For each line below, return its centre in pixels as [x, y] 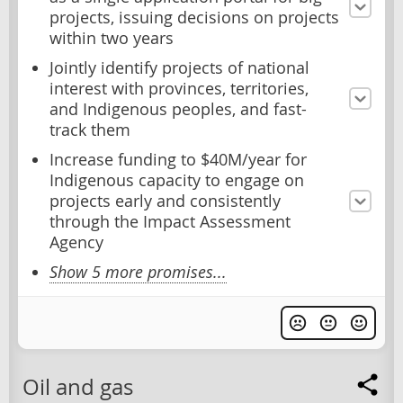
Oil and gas [78, 386]
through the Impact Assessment [170, 221]
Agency [76, 242]
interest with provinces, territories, [179, 88]
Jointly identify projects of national [179, 67]
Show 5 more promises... [138, 272]
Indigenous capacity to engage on [177, 180]
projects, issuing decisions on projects [194, 17]
